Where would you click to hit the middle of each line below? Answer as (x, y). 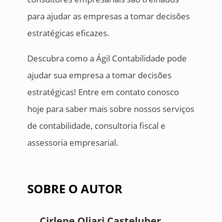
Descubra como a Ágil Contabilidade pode (107, 58)
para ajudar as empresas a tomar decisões (108, 16)
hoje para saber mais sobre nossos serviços (111, 109)
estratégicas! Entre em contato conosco (103, 92)
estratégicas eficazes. (68, 33)
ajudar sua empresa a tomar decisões (99, 75)
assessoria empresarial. (73, 143)
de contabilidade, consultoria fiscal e (96, 126)
